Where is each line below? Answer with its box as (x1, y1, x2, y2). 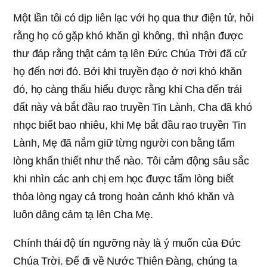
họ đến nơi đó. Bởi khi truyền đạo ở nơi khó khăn (13, 65, 242, 77)
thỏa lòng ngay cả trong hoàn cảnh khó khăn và (13, 190, 234, 203)
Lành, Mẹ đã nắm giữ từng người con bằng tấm (13, 136, 235, 149)
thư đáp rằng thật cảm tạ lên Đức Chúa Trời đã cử (13, 47, 247, 60)
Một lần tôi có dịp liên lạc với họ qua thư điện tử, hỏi (13, 11, 254, 24)
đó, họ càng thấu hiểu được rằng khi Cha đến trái (13, 83, 242, 95)
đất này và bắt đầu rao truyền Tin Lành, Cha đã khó (13, 101, 252, 113)
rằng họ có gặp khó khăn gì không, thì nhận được (13, 29, 243, 42)
